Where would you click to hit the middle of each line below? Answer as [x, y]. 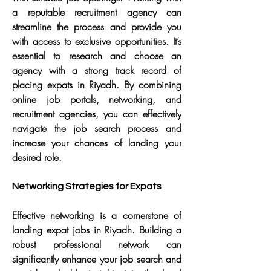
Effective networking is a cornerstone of [97, 215]
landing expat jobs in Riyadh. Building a [97, 230]
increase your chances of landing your [97, 143]
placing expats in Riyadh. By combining [97, 85]
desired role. [37, 157]
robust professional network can [97, 244]
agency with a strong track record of [97, 70]
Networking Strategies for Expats [87, 186]
